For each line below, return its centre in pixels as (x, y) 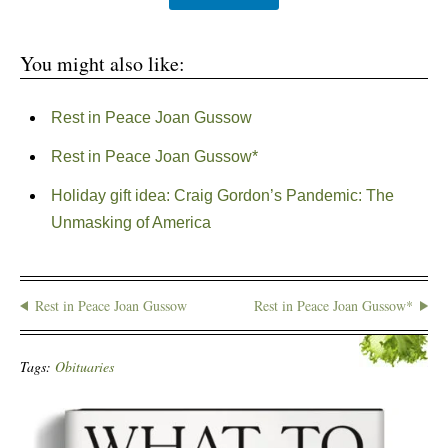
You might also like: (102, 63)
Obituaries (84, 366)
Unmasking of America (130, 222)
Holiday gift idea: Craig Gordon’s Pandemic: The (222, 195)
